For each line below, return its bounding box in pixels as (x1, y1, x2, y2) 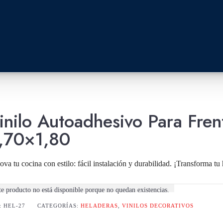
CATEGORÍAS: (37, 202, 81, 208)
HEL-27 (3, 202, 25, 208)
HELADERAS (81, 202, 118, 208)
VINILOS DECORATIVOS (122, 202, 194, 208)
